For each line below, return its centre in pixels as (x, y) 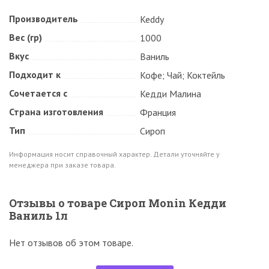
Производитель (44, 19)
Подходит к (35, 75)
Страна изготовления (56, 112)
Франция (158, 113)
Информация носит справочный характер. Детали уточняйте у (114, 154)
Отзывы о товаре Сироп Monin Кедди (118, 203)
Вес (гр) (26, 38)
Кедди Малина (171, 94)
